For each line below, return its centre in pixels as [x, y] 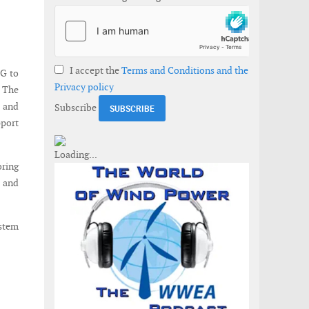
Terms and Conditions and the [185, 70]
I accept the [94, 70]
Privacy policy [84, 87]
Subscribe [76, 107]
